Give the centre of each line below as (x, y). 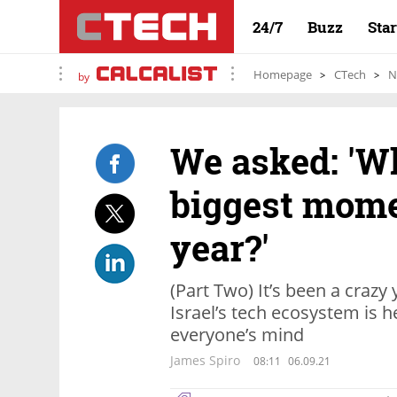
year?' (220, 248)
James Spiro (205, 360)
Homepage (283, 74)
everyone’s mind (237, 335)
